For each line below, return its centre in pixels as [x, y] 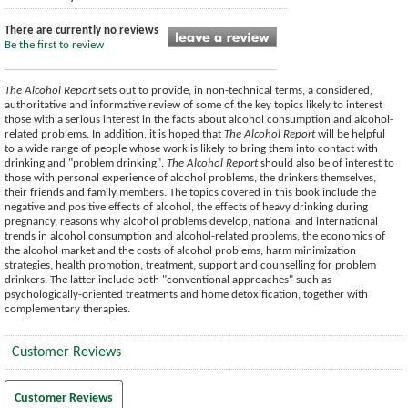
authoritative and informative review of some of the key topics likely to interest [194, 106]
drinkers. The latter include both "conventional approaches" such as [168, 280]
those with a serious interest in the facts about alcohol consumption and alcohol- [199, 120]
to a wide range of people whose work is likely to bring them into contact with [191, 149]
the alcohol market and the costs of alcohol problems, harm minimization [180, 251]
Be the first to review [54, 46]
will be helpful [350, 135]
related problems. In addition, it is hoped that [114, 135]
